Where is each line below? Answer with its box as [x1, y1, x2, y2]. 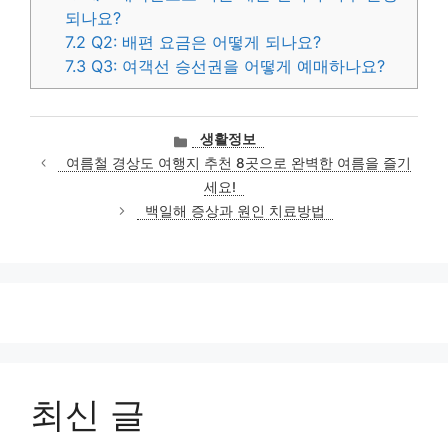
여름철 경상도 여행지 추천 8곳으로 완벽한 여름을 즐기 [66, 154, 412, 171]
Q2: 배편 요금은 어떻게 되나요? [86, 31, 322, 52]
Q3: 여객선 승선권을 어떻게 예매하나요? [86, 55, 386, 76]
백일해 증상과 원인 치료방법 [144, 202, 325, 219]
